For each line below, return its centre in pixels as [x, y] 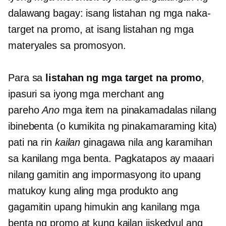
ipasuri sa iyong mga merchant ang [86, 94]
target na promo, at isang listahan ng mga [101, 30]
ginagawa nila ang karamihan [146, 143]
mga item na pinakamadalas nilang [138, 110]
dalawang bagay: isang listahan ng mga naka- [109, 13]
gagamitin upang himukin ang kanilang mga [104, 207]
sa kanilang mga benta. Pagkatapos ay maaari [111, 159]
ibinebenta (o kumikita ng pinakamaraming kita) [113, 126]
